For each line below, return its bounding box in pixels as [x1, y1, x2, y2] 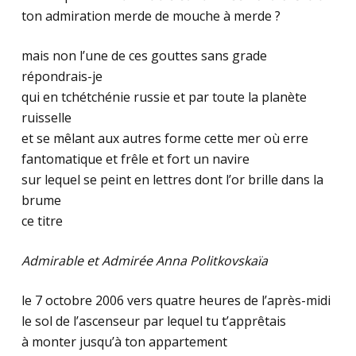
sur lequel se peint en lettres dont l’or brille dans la [21, 171, 323, 188]
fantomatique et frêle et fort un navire [21, 150, 250, 168]
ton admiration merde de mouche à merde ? [21, 7, 281, 25]
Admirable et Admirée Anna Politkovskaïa [21, 252, 268, 269]
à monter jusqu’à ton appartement [21, 333, 227, 350]
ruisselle [21, 109, 72, 126]
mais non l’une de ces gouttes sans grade [21, 47, 267, 64]
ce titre [21, 212, 63, 230]
